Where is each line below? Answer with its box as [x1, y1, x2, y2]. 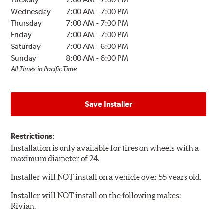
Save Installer [85, 99, 132, 109]
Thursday [11, 18, 42, 28]
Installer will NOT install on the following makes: [11, 191, 181, 200]
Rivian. [11, 201, 36, 211]
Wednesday [11, 7, 51, 16]
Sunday [11, 53, 37, 63]
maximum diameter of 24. [11, 154, 100, 163]
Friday [11, 30, 32, 40]
